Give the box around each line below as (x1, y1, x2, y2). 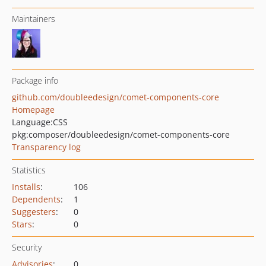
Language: (12, 116, 53, 128)
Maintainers (12, 13, 55, 24)
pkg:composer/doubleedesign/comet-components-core (12, 129, 230, 140)
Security (12, 242, 42, 253)
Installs (12, 181, 40, 192)
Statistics (12, 164, 46, 176)
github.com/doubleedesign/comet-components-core (12, 91, 219, 103)
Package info (12, 75, 58, 86)
